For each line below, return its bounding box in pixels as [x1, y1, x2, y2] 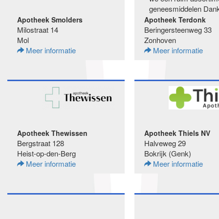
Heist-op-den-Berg [17, 148, 76, 158]
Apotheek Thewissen [17, 128, 88, 138]
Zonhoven [144, 35, 176, 45]
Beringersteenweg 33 [144, 24, 212, 35]
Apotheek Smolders [17, 15, 83, 24]
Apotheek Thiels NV [144, 128, 210, 138]
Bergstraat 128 [17, 138, 64, 148]
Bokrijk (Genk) [144, 148, 191, 158]
